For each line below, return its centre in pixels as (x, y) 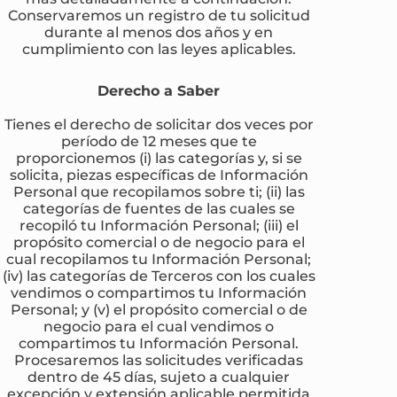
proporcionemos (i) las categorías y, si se (159, 157)
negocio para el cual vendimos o (159, 326)
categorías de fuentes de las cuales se (159, 208)
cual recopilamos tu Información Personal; (159, 258)
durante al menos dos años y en (159, 31)
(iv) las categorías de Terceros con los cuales (159, 275)
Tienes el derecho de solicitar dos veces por (159, 124)
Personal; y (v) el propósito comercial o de (159, 309)
